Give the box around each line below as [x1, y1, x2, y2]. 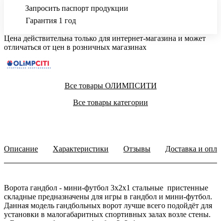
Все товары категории [73, 98, 148, 107]
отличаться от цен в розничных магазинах [4, 43, 147, 52]
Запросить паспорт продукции [25, 4, 128, 13]
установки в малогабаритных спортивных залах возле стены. [4, 210, 211, 219]
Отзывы [123, 145, 150, 153]
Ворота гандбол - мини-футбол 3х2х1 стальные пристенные [4, 184, 208, 192]
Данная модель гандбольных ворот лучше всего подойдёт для [4, 201, 212, 210]
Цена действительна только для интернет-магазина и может [4, 34, 206, 43]
